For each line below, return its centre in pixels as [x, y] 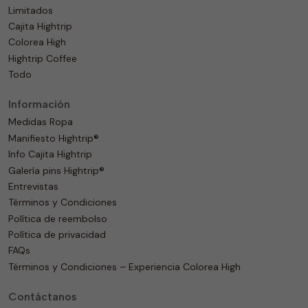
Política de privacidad [57, 235]
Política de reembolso [58, 218]
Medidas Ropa [41, 122]
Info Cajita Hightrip [50, 154]
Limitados [31, 10]
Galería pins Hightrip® [56, 170]
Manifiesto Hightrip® [54, 138]
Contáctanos [43, 297]
